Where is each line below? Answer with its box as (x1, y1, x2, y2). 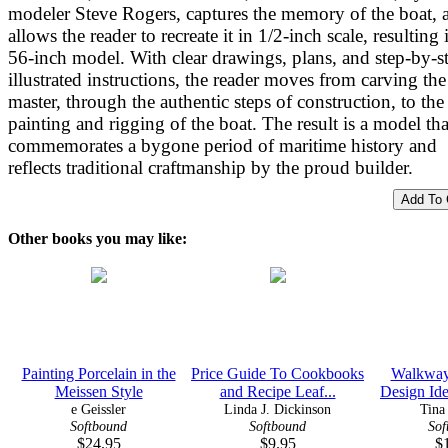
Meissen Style (54, 382, 143, 400)
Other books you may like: (8, 229, 187, 247)
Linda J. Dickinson (224, 400, 331, 417)
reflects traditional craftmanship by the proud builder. (8, 156, 413, 178)
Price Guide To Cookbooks (191, 364, 364, 382)
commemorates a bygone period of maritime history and (8, 134, 437, 156)
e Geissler (71, 400, 126, 417)
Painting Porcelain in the (21, 364, 176, 382)
